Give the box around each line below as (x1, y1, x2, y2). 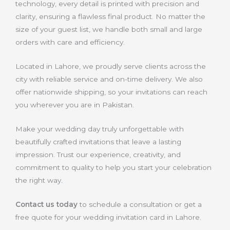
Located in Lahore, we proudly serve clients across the (15, 62, 206, 70)
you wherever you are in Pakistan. (15, 100, 134, 109)
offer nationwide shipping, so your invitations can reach (15, 87, 207, 96)
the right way (15, 176, 61, 184)
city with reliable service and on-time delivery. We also (15, 74, 203, 83)
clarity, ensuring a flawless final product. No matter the (15, 12, 205, 21)
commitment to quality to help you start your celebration (15, 163, 212, 171)
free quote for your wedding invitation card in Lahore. (15, 213, 201, 221)
